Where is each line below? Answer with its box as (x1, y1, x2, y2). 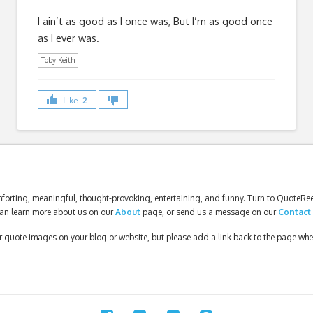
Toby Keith (41, 55, 75, 64)
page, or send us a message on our (142, 207, 278, 218)
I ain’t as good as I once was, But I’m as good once (38, 14, 272, 27)
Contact (277, 207, 311, 218)
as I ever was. (38, 31, 99, 44)
